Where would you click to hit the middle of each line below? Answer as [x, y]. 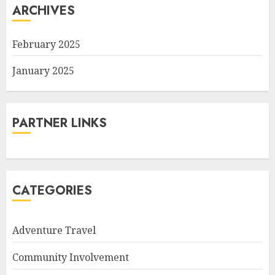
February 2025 [46, 44]
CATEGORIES [52, 191]
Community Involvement [71, 257]
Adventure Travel [54, 230]
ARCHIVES [44, 11]
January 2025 [43, 71]
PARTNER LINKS [60, 123]
